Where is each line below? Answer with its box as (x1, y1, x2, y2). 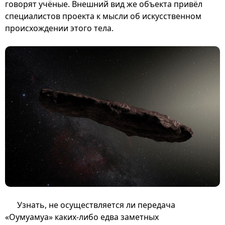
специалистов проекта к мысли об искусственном (5, 10, 201, 22)
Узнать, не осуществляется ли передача (17, 199, 175, 210)
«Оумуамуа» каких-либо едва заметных (5, 211, 159, 222)
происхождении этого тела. (5, 22, 114, 34)
